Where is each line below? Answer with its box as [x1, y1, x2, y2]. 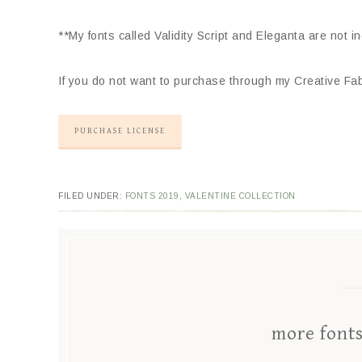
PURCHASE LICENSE [74, 126, 166, 136]
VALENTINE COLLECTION [184, 192, 296, 200]
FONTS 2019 [124, 192, 179, 200]
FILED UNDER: [58, 192, 125, 200]
